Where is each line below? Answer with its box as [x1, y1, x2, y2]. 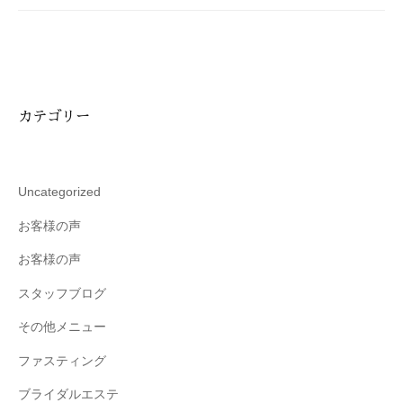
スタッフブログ [18, 286, 106, 300]
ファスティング [18, 354, 106, 368]
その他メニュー [18, 320, 106, 335]
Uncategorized [18, 185, 101, 200]
